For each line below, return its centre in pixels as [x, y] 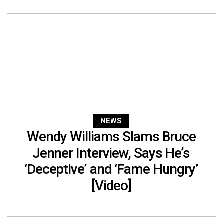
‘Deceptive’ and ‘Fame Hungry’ [111, 169]
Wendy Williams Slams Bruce [111, 137]
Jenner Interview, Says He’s [111, 153]
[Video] [111, 186]
